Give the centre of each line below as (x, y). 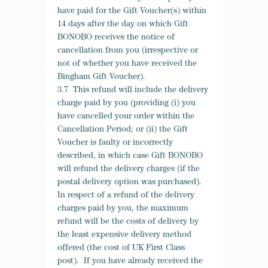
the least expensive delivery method (124, 235)
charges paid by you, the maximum (123, 209)
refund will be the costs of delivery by (128, 222)
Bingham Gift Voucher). (101, 77)
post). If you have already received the (130, 261)
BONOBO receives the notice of (116, 38)
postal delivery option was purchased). (131, 182)
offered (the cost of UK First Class (121, 248)
